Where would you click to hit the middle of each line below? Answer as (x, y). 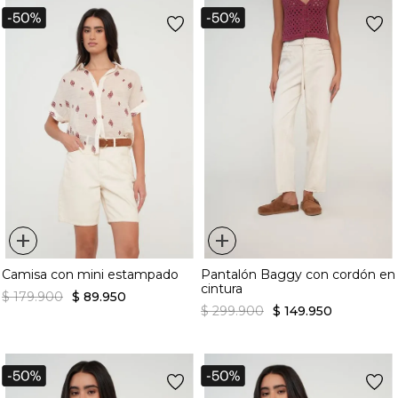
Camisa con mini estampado (90, 275)
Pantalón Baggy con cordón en (298, 275)
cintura (222, 289)
